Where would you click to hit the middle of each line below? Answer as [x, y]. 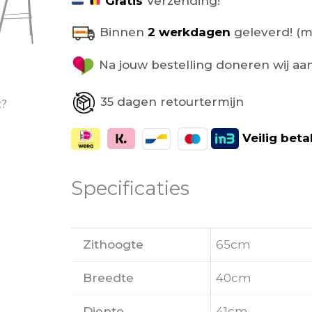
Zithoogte [113, 244]
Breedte [108, 278]
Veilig [260, 138]
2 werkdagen [187, 32]
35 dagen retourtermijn [172, 102]
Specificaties [130, 188]
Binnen [122, 32]
